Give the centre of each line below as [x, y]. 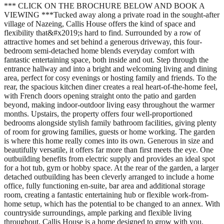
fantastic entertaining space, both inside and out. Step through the [106, 59]
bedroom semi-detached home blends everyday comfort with [99, 50]
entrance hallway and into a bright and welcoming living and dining [110, 68]
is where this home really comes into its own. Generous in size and [109, 140]
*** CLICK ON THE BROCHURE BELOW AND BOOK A [104, 5]
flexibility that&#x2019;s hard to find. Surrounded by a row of [102, 32]
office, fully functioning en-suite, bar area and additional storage [104, 185]
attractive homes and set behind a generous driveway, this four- [103, 41]
